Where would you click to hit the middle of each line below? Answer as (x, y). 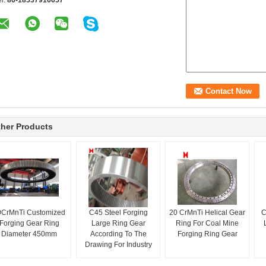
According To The (118, 234)
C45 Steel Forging (118, 213)
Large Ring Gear (118, 224)
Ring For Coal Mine (207, 224)
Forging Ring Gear (207, 234)
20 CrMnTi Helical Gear (207, 213)
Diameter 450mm (29, 234)
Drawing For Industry (118, 245)
